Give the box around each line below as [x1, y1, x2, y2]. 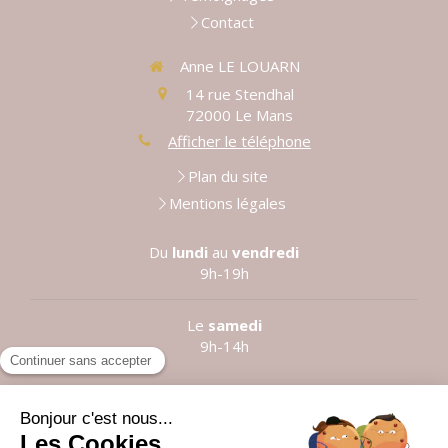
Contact [201, 12, 254, 33]
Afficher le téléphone [168, 130, 311, 151]
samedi [207, 315, 262, 336]
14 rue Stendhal [185, 83, 294, 104]
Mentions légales [169, 193, 286, 214]
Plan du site [187, 166, 268, 187]
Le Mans [235, 104, 293, 125]
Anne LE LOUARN [179, 56, 300, 77]
